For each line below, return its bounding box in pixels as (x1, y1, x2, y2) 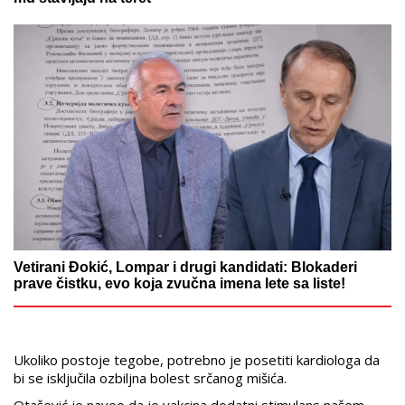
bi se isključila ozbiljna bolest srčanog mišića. (14, 369, 287, 388)
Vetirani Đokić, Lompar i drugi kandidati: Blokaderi (14, 259, 357, 276)
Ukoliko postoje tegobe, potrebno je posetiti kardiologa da (14, 351, 380, 370)
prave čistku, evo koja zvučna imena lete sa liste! (14, 276, 345, 292)
